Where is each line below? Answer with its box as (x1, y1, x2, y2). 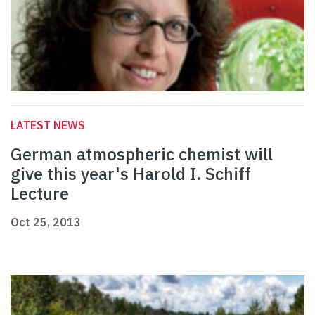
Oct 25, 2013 (11, 215, 81, 230)
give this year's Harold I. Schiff (11, 162, 251, 186)
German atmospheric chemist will (11, 143, 273, 166)
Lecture (11, 182, 69, 205)
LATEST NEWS (11, 118, 85, 133)
